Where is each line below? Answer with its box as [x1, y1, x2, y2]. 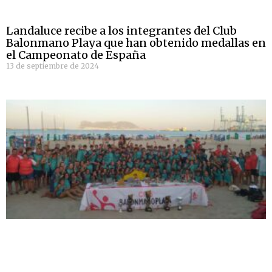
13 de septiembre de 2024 [6, 61, 99, 71]
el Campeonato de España [6, 48, 146, 63]
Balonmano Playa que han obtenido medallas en [6, 36, 266, 50]
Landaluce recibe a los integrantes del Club [6, 24, 237, 38]
